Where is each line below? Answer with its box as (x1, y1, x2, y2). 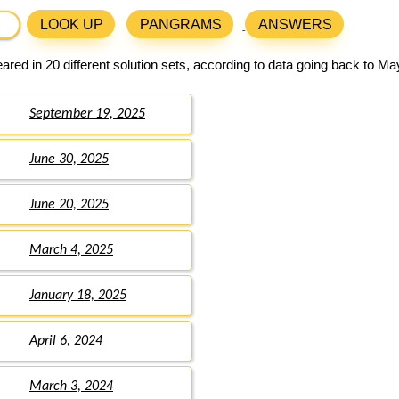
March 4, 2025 (29, 243, 113, 258)
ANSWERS (258, 17, 333, 33)
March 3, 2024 (29, 379, 113, 395)
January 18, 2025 (29, 289, 126, 304)
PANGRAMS (140, 17, 223, 33)
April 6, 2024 (29, 334, 102, 349)
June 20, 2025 (29, 198, 109, 213)
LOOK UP (40, 17, 104, 33)
